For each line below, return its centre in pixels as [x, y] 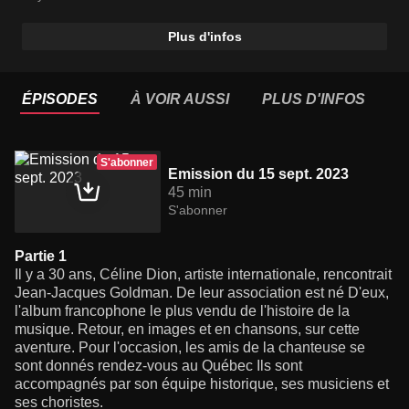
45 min [190, 193]
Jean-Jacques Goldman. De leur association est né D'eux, [202, 293]
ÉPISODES [60, 100]
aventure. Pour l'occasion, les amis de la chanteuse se [190, 348]
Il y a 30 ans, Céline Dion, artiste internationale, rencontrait [203, 275]
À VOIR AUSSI [180, 100]
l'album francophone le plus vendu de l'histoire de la [182, 311]
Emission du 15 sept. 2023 [258, 174]
